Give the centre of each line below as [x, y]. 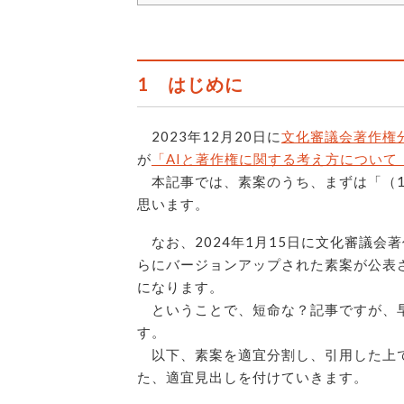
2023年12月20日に [209, 137]
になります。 [180, 287]
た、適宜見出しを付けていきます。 [252, 377]
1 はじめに [190, 84]
